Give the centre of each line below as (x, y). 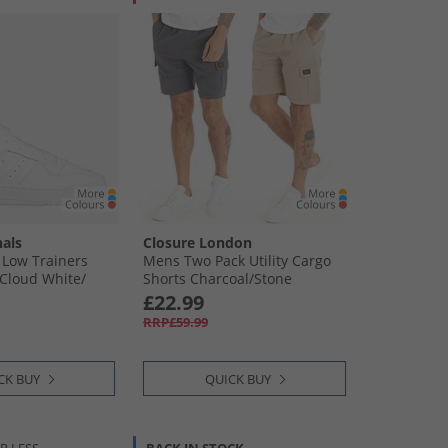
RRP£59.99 (175, 322)
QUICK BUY (238, 379)
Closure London (197, 242)
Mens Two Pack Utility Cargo (237, 260)
